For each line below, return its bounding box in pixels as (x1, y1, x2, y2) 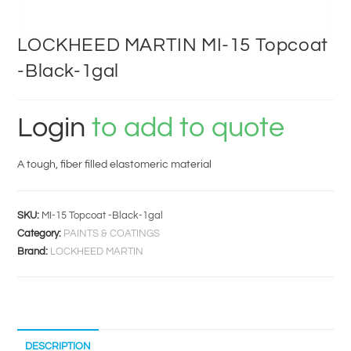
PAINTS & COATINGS (63, 228, 161, 240)
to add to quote (85, 113, 285, 143)
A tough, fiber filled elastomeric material (17, 159, 212, 171)
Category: (17, 228, 64, 240)
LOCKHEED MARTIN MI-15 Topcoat (17, 35, 328, 56)
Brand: (17, 246, 51, 258)
